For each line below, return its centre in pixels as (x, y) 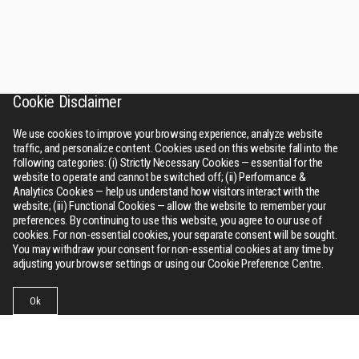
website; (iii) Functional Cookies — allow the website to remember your (169, 206)
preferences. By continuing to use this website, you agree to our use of (167, 220)
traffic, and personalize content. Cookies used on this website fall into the (175, 148)
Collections (134, 308)
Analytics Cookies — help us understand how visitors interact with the (166, 192)
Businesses (44, 308)
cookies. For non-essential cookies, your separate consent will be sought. (175, 235)
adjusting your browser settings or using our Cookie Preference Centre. (168, 264)
